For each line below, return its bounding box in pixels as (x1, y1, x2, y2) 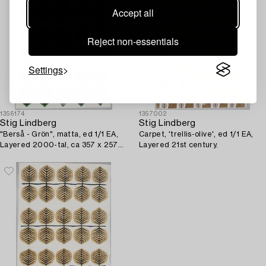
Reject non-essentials (87, 34, 179, 48)
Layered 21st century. (139, 141, 218, 148)
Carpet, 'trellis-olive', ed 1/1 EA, (139, 131, 254, 138)
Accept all (112, 5, 154, 20)
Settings (28, 62, 63, 77)
